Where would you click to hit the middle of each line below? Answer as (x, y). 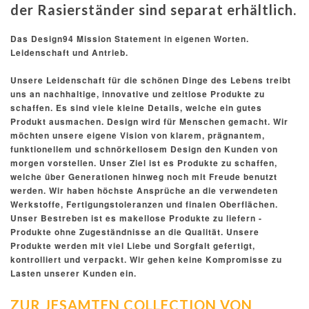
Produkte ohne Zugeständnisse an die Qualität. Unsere (135, 232)
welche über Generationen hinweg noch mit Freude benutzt (144, 177)
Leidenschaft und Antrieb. (69, 53)
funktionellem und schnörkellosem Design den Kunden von (144, 149)
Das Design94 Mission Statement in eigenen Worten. (130, 39)
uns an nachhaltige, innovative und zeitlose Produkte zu (138, 94)
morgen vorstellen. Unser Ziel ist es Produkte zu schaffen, (144, 163)
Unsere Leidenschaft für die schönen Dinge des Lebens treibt (151, 80)
